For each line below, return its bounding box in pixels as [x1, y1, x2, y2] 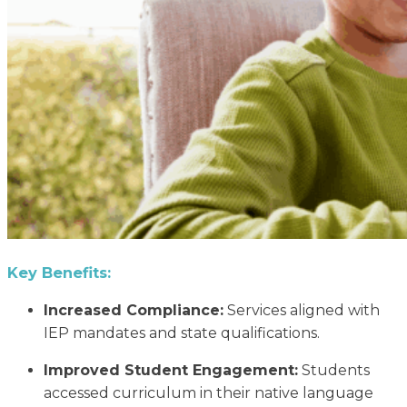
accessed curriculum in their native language [44, 383, 373, 402]
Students [298, 361, 370, 379]
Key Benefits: [7, 263, 111, 282]
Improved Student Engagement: [44, 361, 298, 379]
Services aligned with [223, 301, 380, 319]
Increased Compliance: [44, 301, 223, 319]
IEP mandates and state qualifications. [44, 323, 320, 342]
